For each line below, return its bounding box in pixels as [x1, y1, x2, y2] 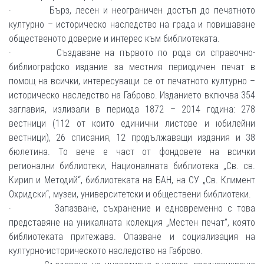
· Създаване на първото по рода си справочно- [9, 47, 255, 58]
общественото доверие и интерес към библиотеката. [9, 33, 220, 44]
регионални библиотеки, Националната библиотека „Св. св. [9, 160, 255, 171]
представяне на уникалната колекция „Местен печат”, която [9, 217, 255, 228]
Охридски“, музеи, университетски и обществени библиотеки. [9, 189, 251, 200]
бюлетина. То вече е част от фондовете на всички [9, 146, 255, 157]
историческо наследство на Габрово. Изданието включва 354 [9, 90, 255, 101]
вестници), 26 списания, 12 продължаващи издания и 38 [9, 132, 255, 143]
